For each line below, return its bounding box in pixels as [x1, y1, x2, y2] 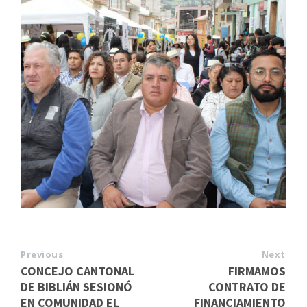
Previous [21, 248, 64, 261]
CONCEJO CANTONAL [21, 263, 134, 280]
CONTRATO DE [208, 279, 286, 295]
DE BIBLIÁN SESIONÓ [21, 279, 132, 295]
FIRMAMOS [228, 263, 286, 280]
